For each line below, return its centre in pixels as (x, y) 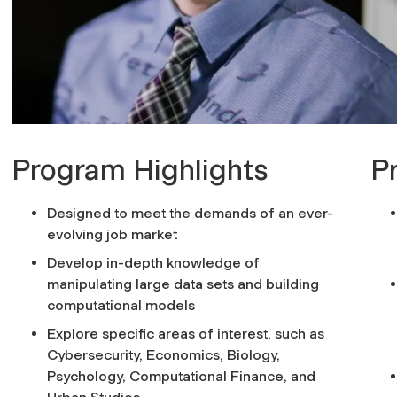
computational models (123, 305)
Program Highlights (140, 170)
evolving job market (112, 234)
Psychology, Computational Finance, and (181, 376)
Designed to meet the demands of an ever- (190, 213)
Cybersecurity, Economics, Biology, (163, 354)
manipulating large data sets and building (183, 284)
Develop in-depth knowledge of (153, 262)
